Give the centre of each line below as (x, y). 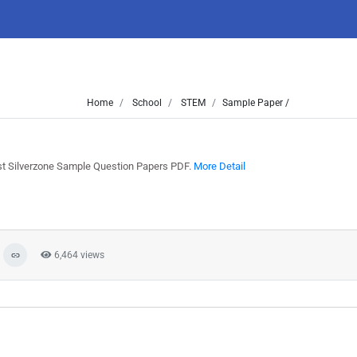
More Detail (220, 166)
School (145, 103)
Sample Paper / (255, 103)
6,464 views (78, 255)
